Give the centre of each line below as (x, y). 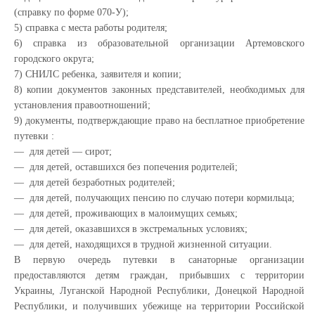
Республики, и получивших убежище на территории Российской (159, 306)
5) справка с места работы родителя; (91, 28)
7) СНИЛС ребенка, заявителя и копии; (98, 74)
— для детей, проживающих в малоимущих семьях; (126, 213)
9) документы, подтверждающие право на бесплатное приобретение (159, 121)
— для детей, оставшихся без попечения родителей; (126, 167)
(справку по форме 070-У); (71, 12)
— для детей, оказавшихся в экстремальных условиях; (131, 229)
